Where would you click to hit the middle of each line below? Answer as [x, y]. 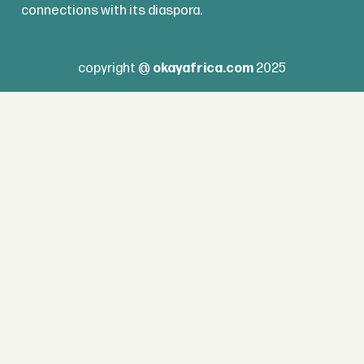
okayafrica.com [203, 68]
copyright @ [115, 68]
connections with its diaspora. [111, 10]
